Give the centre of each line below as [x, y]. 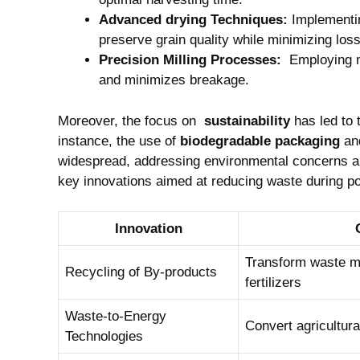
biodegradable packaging [260, 141]
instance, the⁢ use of [119, 141]
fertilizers [273, 282]
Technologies [104, 336]
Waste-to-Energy [116, 316]
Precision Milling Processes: [190, 60]
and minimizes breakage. [174, 80]
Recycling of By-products [141, 272]
